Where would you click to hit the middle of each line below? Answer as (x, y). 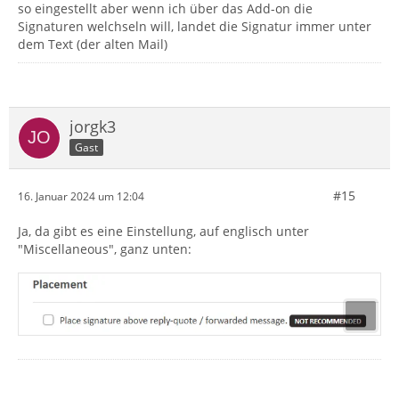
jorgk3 (93, 127)
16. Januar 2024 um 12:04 (81, 196)
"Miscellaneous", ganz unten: (105, 249)
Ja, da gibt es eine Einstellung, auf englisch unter (163, 232)
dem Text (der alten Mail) (93, 45)
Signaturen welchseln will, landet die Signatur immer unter (195, 27)
